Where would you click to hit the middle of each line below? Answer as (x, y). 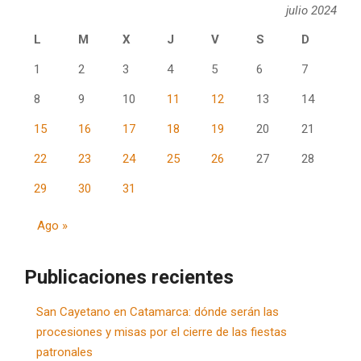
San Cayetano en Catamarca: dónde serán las (158, 311)
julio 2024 (311, 10)
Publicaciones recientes (129, 277)
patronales (64, 352)
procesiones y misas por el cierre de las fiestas (162, 332)
